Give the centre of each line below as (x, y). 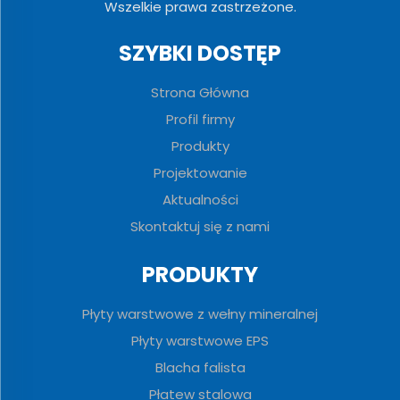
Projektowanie (200, 173)
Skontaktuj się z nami (200, 227)
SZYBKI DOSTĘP (200, 54)
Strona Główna (200, 93)
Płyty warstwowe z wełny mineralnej (200, 314)
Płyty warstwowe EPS (200, 341)
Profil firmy (200, 120)
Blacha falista (200, 368)
